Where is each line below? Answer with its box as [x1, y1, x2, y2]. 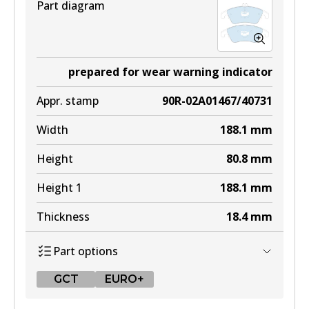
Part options [53, 243, 118, 259]
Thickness [37, 209, 90, 224]
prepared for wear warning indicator [68, 64, 272, 79]
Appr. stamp [37, 93, 99, 108]
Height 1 [37, 180, 82, 195]
